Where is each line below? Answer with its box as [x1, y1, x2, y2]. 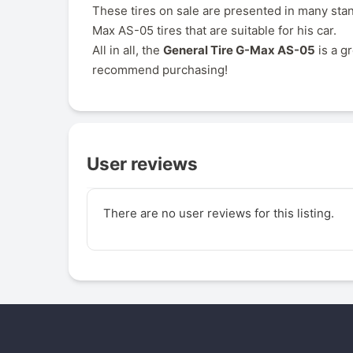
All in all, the [92, 42, 163, 58]
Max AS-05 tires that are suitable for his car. [92, 22, 336, 38]
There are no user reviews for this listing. [102, 206, 334, 221]
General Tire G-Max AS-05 [163, 42, 315, 58]
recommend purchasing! [92, 61, 228, 77]
